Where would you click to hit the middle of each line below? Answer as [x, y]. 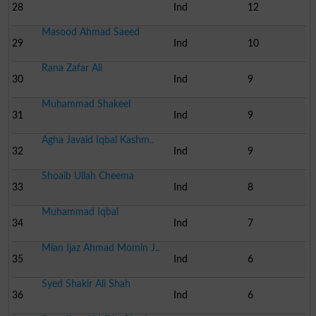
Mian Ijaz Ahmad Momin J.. [100, 248]
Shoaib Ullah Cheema [87, 176]
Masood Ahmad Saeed [90, 32]
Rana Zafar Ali [72, 68]
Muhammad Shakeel [86, 104]
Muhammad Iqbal [80, 212]
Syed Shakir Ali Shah [86, 284]
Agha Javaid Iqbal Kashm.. [97, 140]
